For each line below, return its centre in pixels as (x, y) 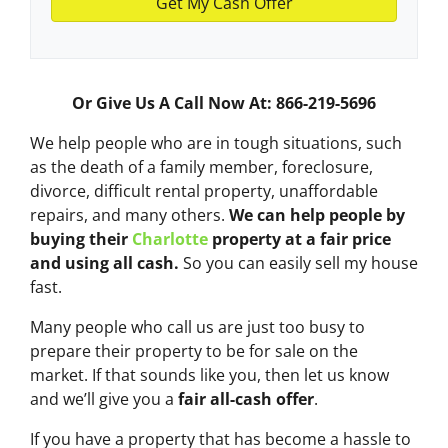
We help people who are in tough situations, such (216, 143)
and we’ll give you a (104, 399)
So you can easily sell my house (298, 263)
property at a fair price (299, 239)
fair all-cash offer (246, 399)
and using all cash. (104, 263)
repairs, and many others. (129, 215)
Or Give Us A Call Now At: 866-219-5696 (224, 103)
